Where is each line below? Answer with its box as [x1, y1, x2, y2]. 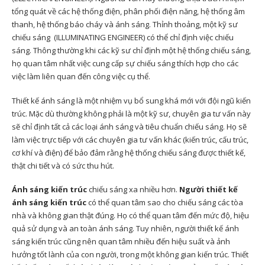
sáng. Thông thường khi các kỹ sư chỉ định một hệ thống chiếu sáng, [12, 45, 251, 56]
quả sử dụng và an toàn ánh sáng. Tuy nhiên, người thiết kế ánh [12, 223, 239, 234]
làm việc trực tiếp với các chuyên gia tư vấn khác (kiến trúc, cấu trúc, [12, 134, 248, 145]
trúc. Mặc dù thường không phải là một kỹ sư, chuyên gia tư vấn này [12, 108, 251, 119]
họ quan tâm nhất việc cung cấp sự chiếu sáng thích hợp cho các [12, 58, 238, 69]
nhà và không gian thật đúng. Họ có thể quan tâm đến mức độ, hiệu [12, 210, 249, 221]
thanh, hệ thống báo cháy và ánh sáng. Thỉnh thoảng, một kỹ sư [12, 19, 238, 30]
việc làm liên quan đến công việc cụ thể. [12, 71, 150, 82]
